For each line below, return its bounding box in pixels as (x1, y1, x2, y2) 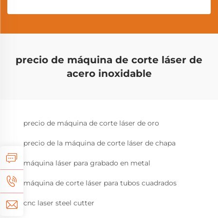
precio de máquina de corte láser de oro (23, 119, 159, 127)
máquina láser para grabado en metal (23, 159, 150, 167)
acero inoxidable (66, 68, 152, 79)
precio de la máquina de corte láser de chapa (23, 139, 176, 147)
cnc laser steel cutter (23, 199, 94, 207)
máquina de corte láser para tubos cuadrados (23, 179, 177, 187)
